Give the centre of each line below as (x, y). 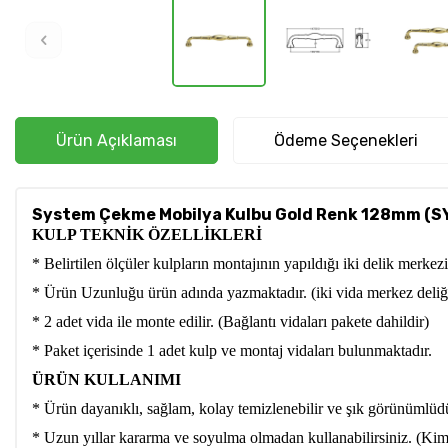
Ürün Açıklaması (116, 141)
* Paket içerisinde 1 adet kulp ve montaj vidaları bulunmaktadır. (232, 351)
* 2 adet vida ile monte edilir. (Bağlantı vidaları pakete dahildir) (232, 322)
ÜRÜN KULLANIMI (106, 380)
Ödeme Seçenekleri (346, 141)
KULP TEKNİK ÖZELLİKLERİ (147, 235)
